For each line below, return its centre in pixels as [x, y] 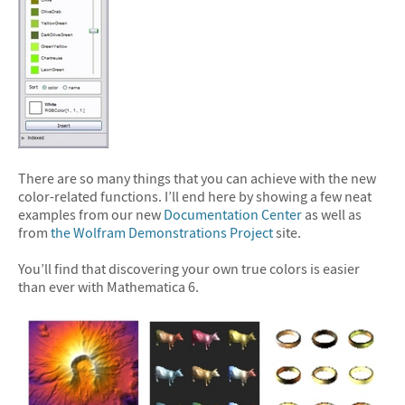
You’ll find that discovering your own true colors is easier [189, 268]
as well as [332, 215]
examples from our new [91, 215]
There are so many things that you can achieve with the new [197, 179]
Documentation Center [233, 215]
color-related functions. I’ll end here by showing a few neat [195, 197]
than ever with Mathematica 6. [108, 286]
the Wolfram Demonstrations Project [162, 233]
